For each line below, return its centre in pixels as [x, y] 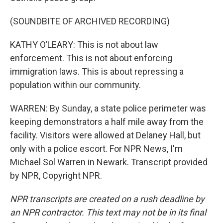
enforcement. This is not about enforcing [91, 58]
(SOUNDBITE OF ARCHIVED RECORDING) [90, 21]
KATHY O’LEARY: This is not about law [84, 45]
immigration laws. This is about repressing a [97, 71]
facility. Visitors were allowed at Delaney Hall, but [105, 135]
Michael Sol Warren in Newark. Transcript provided [109, 162]
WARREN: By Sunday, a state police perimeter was [108, 108]
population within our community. [75, 85]
